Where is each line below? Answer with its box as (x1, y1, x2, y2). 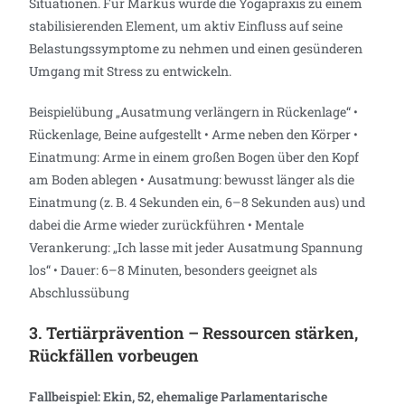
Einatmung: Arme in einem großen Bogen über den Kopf (29, 147, 360, 165)
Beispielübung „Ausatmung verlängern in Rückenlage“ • (29, 102, 359, 120)
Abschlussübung (29, 283, 130, 301)
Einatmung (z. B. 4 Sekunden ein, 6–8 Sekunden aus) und (29, 193, 366, 211)
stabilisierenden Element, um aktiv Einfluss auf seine (29, 16, 344, 34)
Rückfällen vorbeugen (29, 344, 200, 366)
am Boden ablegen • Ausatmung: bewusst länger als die (29, 170, 355, 188)
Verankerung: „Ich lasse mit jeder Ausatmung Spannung (29, 238, 363, 256)
